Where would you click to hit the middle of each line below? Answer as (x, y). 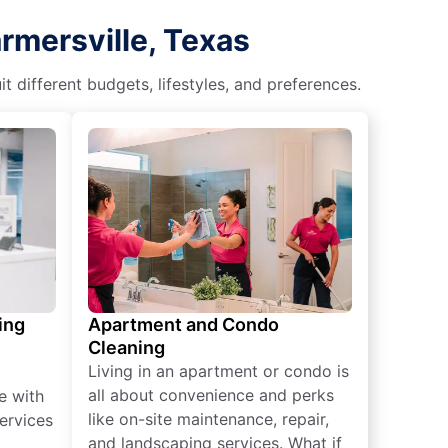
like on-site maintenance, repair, (208, 418)
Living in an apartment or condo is (218, 370)
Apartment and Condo (183, 324)
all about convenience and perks (211, 394)
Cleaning (126, 347)
